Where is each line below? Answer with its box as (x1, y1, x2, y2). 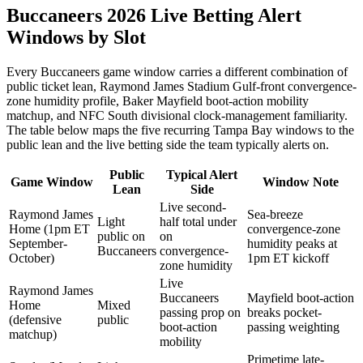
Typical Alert (166, 167, 237, 181)
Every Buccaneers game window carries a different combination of (6, 64, 348, 79)
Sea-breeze (247, 207, 303, 221)
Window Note (263, 174, 339, 189)
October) (9, 250, 54, 265)
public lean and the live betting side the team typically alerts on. (6, 137, 329, 152)
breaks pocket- (247, 305, 322, 319)
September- (9, 236, 67, 250)
